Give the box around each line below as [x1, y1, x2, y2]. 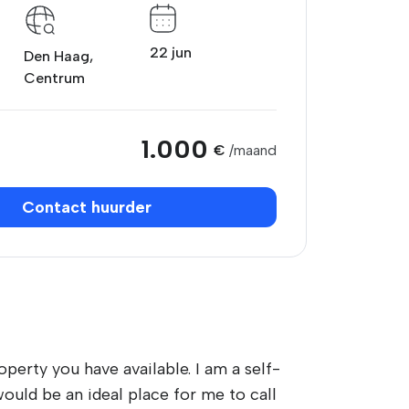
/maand [229, 142, 277, 159]
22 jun [150, 44, 193, 61]
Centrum [23, 69, 85, 87]
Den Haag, [23, 47, 93, 65]
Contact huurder [22, 197, 152, 217]
